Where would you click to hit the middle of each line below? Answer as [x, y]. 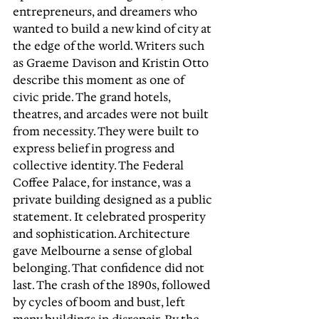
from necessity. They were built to [107, 131]
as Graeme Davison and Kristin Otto [112, 63]
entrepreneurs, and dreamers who [106, 11]
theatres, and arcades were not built [112, 114]
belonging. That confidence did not [110, 268]
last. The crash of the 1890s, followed [113, 285]
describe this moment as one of [100, 80]
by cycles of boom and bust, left [100, 302]
